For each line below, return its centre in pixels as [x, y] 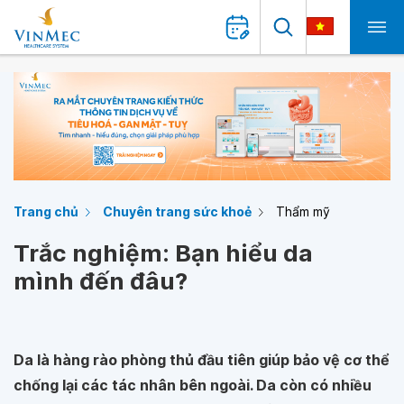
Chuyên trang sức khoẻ [177, 211]
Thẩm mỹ [303, 211]
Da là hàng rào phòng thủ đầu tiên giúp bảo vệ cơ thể [202, 360]
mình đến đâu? [101, 281]
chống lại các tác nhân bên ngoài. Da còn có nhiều [193, 385]
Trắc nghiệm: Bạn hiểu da [163, 253]
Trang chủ [46, 211]
